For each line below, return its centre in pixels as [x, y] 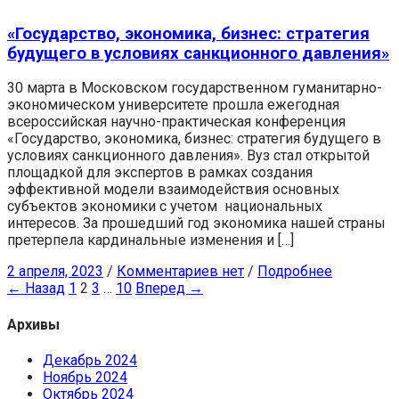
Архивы [33, 324]
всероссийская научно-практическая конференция [178, 122]
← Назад [36, 289]
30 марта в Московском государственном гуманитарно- [195, 88]
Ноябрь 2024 [85, 377]
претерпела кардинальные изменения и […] [151, 240]
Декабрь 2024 [90, 360]
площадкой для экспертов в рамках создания [160, 173]
